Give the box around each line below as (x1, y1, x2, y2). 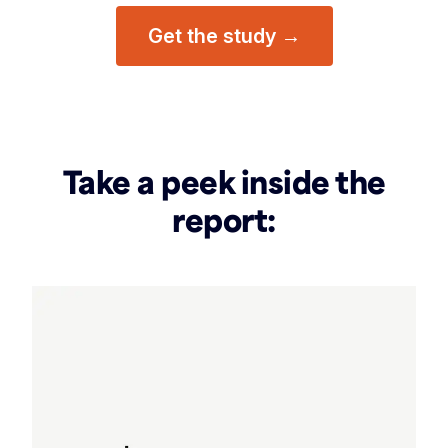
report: (172, 199, 276, 239)
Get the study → (147, 24, 301, 48)
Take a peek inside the (62, 161, 386, 201)
